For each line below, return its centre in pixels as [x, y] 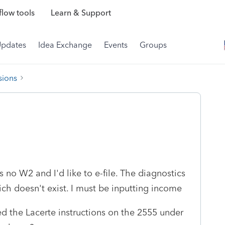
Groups [153, 45]
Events [116, 45]
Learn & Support [81, 13]
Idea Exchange [65, 45]
